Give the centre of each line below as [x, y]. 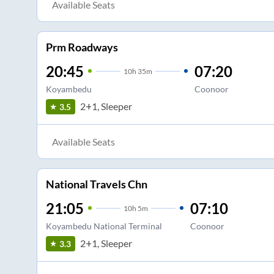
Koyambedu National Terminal [104, 226]
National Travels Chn [96, 184]
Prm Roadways [82, 47]
